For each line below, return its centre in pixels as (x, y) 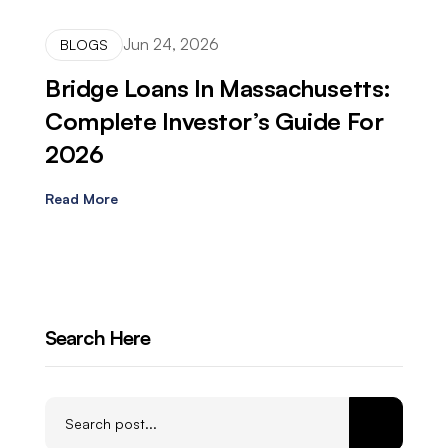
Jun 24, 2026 (171, 44)
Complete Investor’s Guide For (214, 120)
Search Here (98, 337)
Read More (81, 198)
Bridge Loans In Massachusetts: (218, 87)
